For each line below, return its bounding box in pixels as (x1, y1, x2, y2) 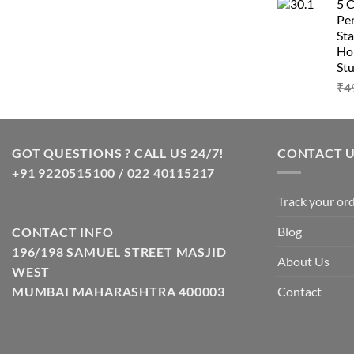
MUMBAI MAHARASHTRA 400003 (12, 284, 225, 299)
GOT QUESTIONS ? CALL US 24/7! (12, 145, 225, 161)
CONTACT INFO (12, 224, 114, 240)
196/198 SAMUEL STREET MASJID (12, 244, 227, 260)
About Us (277, 253, 330, 269)
